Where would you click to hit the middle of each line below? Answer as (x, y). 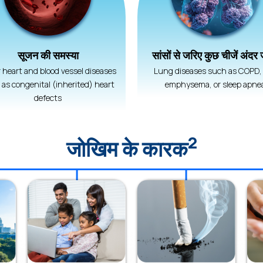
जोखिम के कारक (127, 149)
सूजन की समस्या (48, 55)
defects (48, 97)
